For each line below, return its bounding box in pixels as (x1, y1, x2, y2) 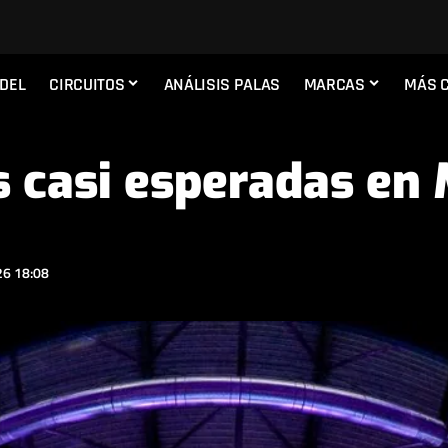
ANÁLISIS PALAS (163, 72, 280, 96)
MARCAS (303, 72, 365, 96)
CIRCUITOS (49, 72, 125, 96)
